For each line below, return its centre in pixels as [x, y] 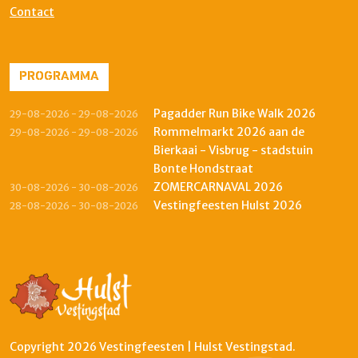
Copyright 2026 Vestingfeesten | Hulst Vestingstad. [153, 346]
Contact [32, 12]
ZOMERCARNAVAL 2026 [218, 187]
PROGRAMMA [59, 77]
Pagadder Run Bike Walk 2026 [235, 113]
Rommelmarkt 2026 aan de [229, 131]
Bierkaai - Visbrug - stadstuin [233, 150]
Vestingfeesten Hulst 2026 [228, 205]
